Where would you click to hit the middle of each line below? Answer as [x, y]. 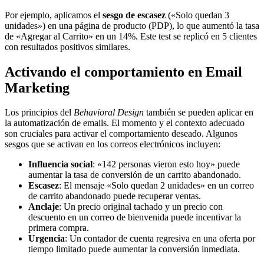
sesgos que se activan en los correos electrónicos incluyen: [113, 144]
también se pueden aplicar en [199, 113]
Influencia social [60, 164]
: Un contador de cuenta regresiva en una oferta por [160, 239]
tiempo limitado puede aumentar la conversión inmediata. [134, 249]
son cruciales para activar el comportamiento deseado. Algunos [121, 134]
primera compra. [59, 228]
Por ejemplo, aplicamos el [54, 15]
